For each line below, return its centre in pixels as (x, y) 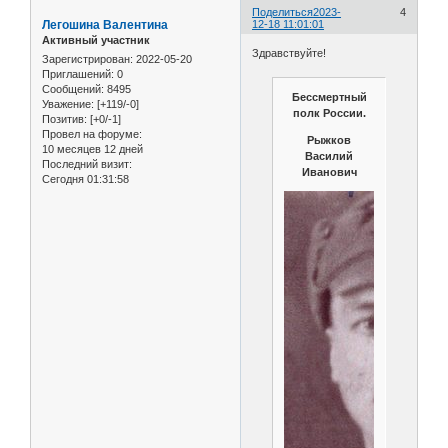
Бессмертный (329, 96)
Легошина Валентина (105, 24)
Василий (329, 155)
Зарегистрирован (86, 59)
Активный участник (96, 39)
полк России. (329, 112)
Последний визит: (87, 164)
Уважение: (68, 104)
